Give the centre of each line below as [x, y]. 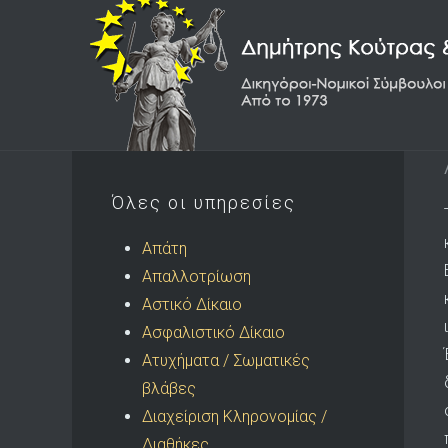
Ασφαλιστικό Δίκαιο [213, 332]
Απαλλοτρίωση [196, 276]
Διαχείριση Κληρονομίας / [234, 416]
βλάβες [169, 388]
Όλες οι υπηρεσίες [204, 202]
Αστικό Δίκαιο [192, 304]
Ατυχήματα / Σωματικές [226, 360]
